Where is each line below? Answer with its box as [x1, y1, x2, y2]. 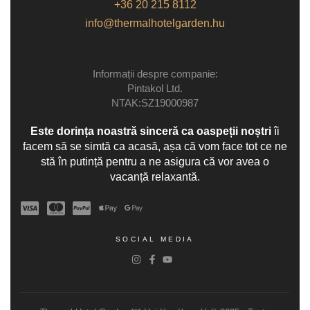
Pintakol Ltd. [127, 82, 183, 94]
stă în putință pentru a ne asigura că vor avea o [41, 155, 269, 167]
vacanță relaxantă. [110, 170, 200, 183]
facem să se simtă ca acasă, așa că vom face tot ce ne [23, 140, 287, 152]
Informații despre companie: [92, 67, 218, 80]
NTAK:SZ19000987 [111, 96, 199, 109]
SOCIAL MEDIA [116, 235, 194, 243]
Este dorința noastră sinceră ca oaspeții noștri [30, 125, 271, 137]
